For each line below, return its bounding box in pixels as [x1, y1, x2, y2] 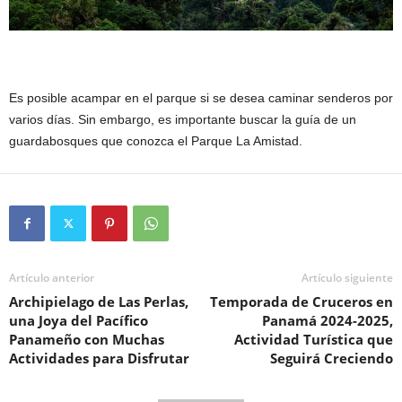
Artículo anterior [9, 269, 94, 285]
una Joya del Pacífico [9, 310, 148, 329]
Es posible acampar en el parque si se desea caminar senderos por [9, 90, 393, 105]
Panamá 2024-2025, [262, 310, 393, 329]
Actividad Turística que [234, 329, 393, 348]
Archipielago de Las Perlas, [9, 292, 188, 310]
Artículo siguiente [301, 269, 393, 285]
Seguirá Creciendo [270, 348, 393, 367]
